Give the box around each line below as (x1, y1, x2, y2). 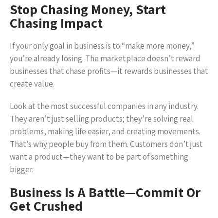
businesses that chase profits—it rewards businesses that (10, 66, 208, 76)
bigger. (10, 164, 34, 175)
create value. (10, 78, 54, 89)
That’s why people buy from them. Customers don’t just (10, 139, 203, 149)
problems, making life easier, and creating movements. (10, 126, 200, 137)
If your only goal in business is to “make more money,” (10, 40, 195, 51)
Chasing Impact (10, 14, 103, 32)
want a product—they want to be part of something (10, 151, 188, 162)
